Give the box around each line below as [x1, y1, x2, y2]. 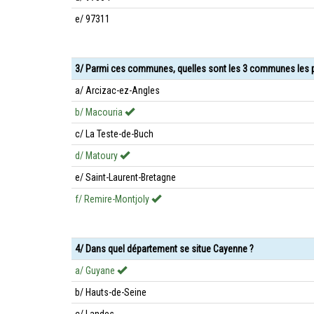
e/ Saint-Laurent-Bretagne [75, 172, 176, 183]
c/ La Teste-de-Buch [75, 128, 153, 139]
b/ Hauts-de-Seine [75, 287, 146, 298]
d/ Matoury [75, 150, 120, 161]
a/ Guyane [75, 265, 117, 276]
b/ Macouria [75, 107, 125, 118]
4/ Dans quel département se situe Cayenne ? [75, 243, 254, 254]
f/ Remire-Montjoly [75, 193, 151, 205]
